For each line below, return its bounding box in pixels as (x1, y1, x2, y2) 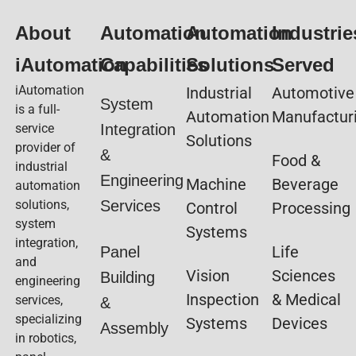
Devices (271, 314, 327, 334)
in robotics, (14, 331, 76, 346)
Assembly (100, 319, 169, 338)
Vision (186, 266, 230, 286)
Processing (271, 199, 350, 219)
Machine (186, 175, 247, 195)
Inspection (186, 290, 260, 310)
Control (186, 199, 238, 219)
